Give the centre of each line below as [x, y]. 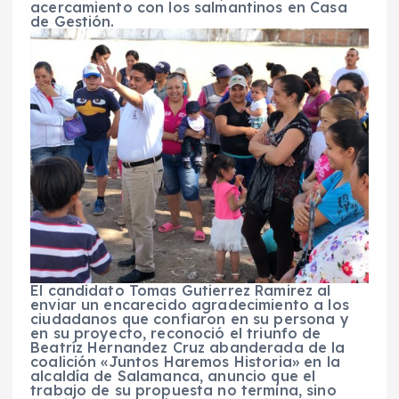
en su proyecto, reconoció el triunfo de [176, 333]
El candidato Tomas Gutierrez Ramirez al [181, 290]
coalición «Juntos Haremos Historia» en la [185, 361]
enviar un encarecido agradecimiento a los [190, 304]
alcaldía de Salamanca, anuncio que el [173, 375]
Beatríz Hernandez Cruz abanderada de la [188, 347]
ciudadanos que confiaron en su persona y [190, 318]
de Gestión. [73, 22]
